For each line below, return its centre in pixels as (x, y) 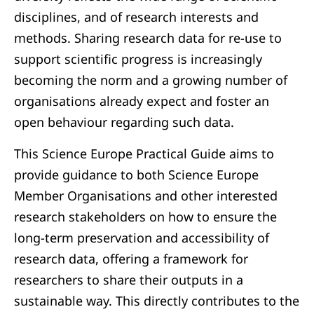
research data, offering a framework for (131, 259)
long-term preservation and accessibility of (142, 238)
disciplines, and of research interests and (136, 17)
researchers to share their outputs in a (129, 280)
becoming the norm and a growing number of (151, 80)
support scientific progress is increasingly (138, 59)
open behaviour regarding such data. (124, 122)
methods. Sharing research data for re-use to (148, 38)
